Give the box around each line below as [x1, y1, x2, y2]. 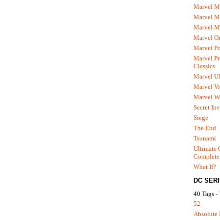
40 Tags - [193, 190, 219, 198]
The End [193, 124, 216, 132]
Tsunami [193, 134, 216, 142]
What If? [193, 163, 216, 170]
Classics [193, 62, 215, 70]
